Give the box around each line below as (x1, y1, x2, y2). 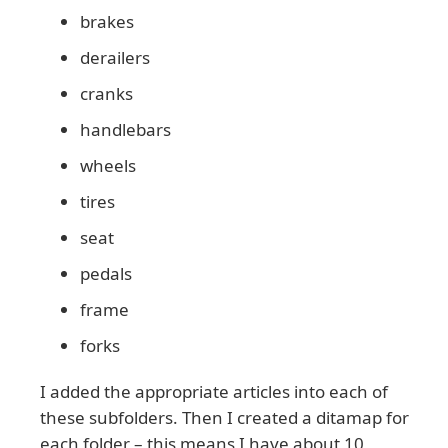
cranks (80, 82, 133, 106)
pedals (80, 262, 132, 286)
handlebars (80, 118, 171, 142)
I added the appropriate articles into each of (40, 380, 388, 404)
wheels (80, 154, 136, 178)
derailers (80, 46, 150, 70)
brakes (80, 10, 134, 34)
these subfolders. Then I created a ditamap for (40, 406, 409, 430)
